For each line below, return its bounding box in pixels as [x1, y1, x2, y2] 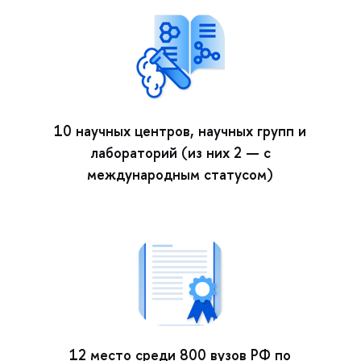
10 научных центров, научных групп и [54, 120, 307, 141]
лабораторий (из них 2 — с [89, 142, 271, 163]
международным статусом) [87, 164, 274, 185]
